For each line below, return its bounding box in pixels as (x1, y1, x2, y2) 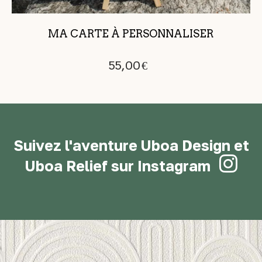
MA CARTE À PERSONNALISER (48, 27, 214, 40)
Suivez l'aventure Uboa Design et (13, 136, 249, 154)
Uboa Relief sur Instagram (25, 156, 211, 175)
